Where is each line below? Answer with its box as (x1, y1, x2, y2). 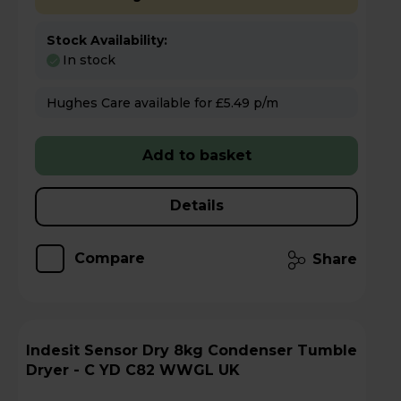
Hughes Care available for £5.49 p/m (253, 95, 278, 112)
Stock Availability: (47, 31, 167, 48)
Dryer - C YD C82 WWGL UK (26, 362, 240, 380)
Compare (74, 250, 145, 268)
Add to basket (141, 147, 252, 165)
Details (169, 197, 224, 215)
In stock (63, 52, 115, 69)
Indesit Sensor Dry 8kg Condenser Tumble (26, 342, 84, 360)
